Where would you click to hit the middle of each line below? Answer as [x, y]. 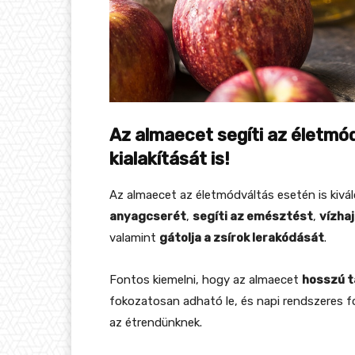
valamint [134, 237]
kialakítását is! [170, 158]
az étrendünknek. [156, 322]
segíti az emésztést [253, 216]
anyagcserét [148, 216]
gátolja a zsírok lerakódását [242, 237]
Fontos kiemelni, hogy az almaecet [206, 279]
